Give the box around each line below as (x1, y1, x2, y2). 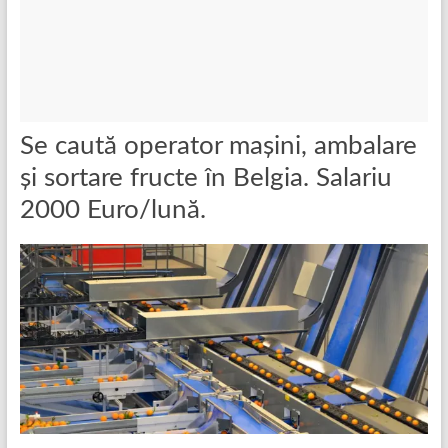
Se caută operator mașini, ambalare (19, 132, 417, 159)
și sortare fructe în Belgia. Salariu (19, 164, 392, 191)
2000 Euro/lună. (19, 196, 206, 223)
